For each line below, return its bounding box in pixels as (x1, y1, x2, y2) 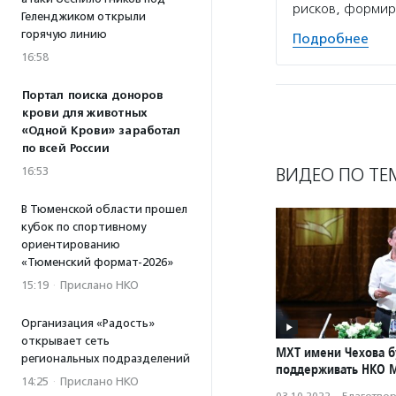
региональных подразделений (21, 352, 190, 365)
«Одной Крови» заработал (21, 124, 180, 138)
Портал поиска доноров (21, 88, 163, 103)
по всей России (21, 141, 109, 156)
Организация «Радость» (21, 316, 155, 330)
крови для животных (21, 106, 147, 120)
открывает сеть (21, 334, 110, 347)
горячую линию (21, 27, 107, 41)
